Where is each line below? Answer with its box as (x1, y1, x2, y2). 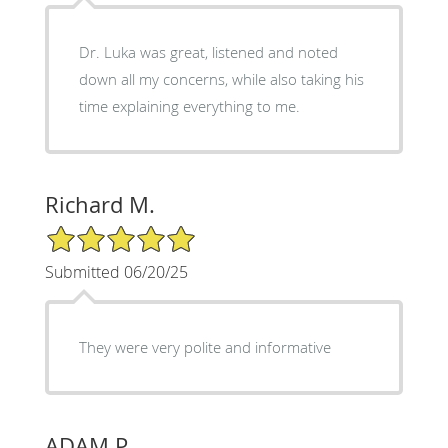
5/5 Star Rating (44, 222, 144, 242)
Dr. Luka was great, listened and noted (78, 41, 338, 62)
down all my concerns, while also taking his (78, 68, 364, 89)
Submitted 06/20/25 (44, 260, 188, 283)
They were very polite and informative (78, 336, 331, 357)
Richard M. (44, 189, 155, 219)
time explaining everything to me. (78, 95, 300, 116)
